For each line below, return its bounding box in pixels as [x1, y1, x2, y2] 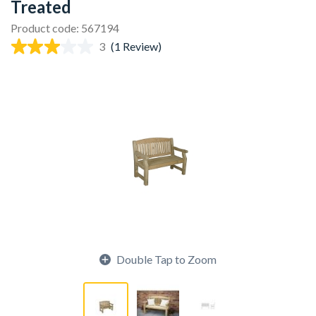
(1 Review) [110, 39, 162, 53]
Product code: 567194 [11, 21, 119, 35]
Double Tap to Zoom [116, 253, 217, 266]
